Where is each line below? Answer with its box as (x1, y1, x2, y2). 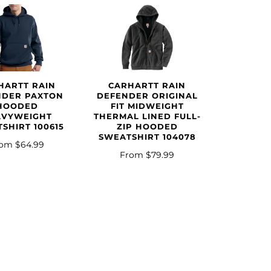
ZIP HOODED (116, 122, 178, 132)
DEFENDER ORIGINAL (96, 91, 198, 101)
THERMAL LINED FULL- (93, 112, 201, 122)
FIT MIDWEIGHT (110, 102, 184, 111)
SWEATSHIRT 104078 (98, 132, 196, 142)
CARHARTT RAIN (108, 81, 186, 91)
